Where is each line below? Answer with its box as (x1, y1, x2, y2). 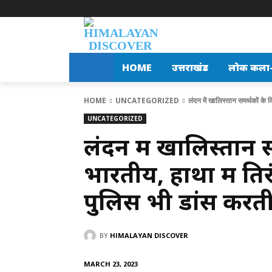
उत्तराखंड (171, 61, 208, 74)
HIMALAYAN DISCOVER (110, 230, 188, 240)
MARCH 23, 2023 (84, 259, 138, 268)
